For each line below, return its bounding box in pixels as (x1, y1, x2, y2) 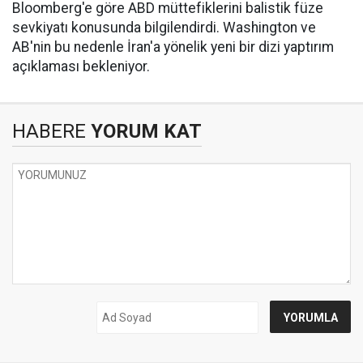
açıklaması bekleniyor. (12, 58, 150, 75)
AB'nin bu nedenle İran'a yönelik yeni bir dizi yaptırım (12, 39, 334, 56)
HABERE (12, 120, 86, 143)
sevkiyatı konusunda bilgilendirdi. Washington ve (12, 19, 316, 36)
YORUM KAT (86, 120, 202, 143)
